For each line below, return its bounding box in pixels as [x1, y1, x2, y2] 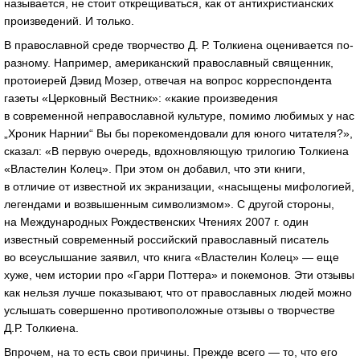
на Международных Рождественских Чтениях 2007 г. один [4, 215, 309, 228]
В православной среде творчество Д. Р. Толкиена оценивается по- [4, 38, 354, 51]
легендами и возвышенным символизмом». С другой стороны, [4, 197, 334, 211]
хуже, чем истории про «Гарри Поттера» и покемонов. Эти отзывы [4, 268, 354, 281]
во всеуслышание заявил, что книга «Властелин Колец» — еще [4, 250, 339, 264]
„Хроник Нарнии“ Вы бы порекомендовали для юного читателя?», [4, 126, 353, 140]
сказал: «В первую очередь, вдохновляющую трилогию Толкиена [4, 144, 349, 157]
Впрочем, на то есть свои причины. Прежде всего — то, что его [4, 345, 337, 358]
